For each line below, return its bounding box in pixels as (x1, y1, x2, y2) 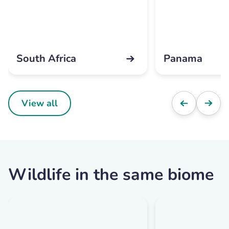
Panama (164, 52, 202, 66)
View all (21, 97, 58, 110)
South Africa (16, 52, 76, 66)
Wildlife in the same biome (8, 164, 214, 186)
